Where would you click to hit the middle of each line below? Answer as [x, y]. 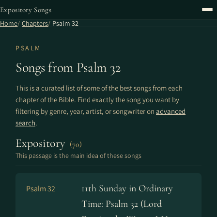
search [25, 123]
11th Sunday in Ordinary [127, 188]
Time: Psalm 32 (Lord [122, 204]
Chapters [35, 23]
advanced [171, 111]
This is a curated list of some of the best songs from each [99, 88]
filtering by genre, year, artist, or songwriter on [86, 111]
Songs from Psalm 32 [68, 67]
